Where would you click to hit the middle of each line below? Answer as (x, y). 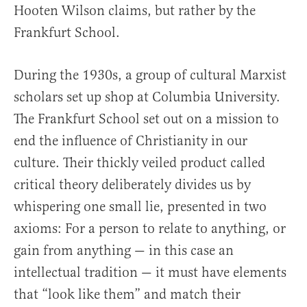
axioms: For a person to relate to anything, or (150, 229)
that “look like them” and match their (127, 295)
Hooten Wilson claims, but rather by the (135, 11)
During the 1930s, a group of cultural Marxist (150, 75)
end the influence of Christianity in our (131, 141)
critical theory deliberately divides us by (132, 185)
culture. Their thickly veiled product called (139, 163)
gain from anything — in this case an (124, 251)
